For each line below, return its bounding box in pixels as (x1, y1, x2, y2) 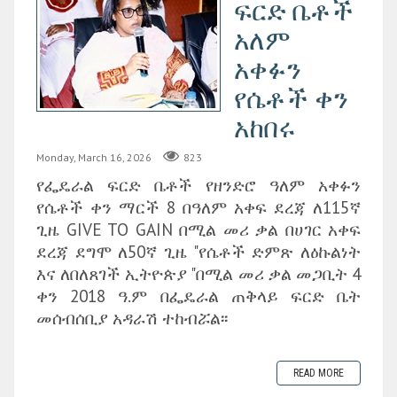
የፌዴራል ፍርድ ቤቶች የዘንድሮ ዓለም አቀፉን (36, 174, 361, 197)
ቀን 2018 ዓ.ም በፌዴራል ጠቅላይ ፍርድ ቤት (36, 284, 361, 307)
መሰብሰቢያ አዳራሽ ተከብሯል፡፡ (36, 307, 228, 330)
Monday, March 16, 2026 (36, 150, 152, 164)
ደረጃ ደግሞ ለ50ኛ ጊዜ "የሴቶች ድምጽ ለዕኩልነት (36, 240, 361, 263)
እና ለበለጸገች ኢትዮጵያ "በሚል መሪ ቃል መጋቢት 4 (36, 262, 361, 285)
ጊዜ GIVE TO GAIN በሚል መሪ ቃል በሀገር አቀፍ (36, 218, 361, 241)
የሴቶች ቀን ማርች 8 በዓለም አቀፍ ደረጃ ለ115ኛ (36, 196, 361, 219)
